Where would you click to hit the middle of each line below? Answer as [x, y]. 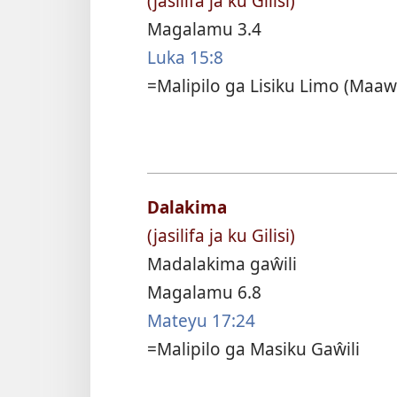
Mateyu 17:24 [201, 321]
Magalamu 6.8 [204, 292]
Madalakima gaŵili [222, 264]
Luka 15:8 [185, 57]
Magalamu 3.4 [204, 28]
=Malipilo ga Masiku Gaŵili [253, 349]
